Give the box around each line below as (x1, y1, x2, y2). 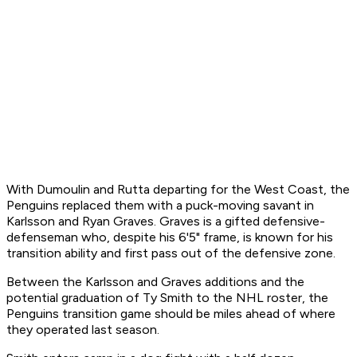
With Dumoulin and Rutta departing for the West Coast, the (6, 182, 350, 198)
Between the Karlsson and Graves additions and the (6, 274, 304, 290)
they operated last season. (6, 322, 159, 338)
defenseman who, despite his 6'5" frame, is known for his (6, 229, 333, 245)
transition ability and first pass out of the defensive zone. (6, 245, 335, 261)
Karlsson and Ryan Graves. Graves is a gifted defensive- (6, 214, 325, 229)
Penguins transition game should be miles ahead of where (6, 306, 335, 322)
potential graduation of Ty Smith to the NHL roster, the (6, 290, 328, 306)
